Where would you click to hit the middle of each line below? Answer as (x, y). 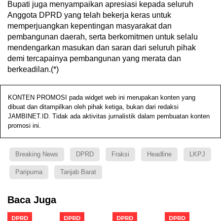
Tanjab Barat (78, 172)
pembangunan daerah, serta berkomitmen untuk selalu (103, 37)
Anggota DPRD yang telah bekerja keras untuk (89, 15)
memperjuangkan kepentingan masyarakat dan (90, 26)
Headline (159, 154)
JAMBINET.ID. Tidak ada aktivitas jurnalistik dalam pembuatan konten (109, 116)
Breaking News (37, 154)
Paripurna (29, 172)
